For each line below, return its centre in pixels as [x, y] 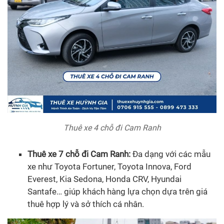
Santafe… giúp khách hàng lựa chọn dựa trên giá [117, 191]
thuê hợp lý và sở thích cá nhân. [86, 204]
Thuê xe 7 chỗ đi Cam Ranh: [79, 154]
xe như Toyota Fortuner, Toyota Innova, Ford [109, 166]
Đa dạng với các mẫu [170, 154]
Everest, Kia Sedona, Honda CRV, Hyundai [104, 179]
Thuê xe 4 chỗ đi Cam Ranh [112, 127]
